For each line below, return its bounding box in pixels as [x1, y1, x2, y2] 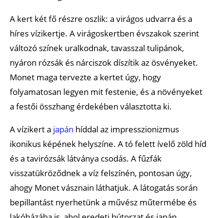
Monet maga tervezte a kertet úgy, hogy [10, 71, 161, 83]
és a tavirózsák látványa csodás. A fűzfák [10, 152, 162, 164]
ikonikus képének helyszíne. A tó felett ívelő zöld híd [10, 138, 206, 149]
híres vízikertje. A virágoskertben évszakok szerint [10, 27, 199, 39]
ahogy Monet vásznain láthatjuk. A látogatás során [10, 182, 198, 193]
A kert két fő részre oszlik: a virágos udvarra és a [10, 13, 192, 24]
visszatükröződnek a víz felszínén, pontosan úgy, [10, 167, 192, 179]
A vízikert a [10, 123, 53, 135]
